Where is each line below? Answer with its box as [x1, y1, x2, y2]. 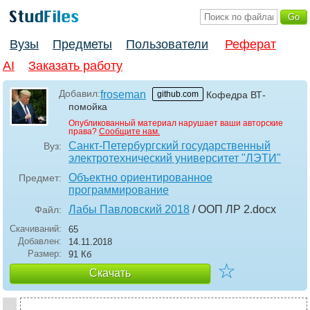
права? [69, 127, 99, 137]
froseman [100, 89, 146, 101]
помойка [69, 101, 107, 113]
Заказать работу [28, 59, 122, 73]
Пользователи [126, 37, 208, 52]
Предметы [53, 37, 112, 52]
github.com [157, 89, 199, 100]
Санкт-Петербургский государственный [69, 140, 271, 152]
